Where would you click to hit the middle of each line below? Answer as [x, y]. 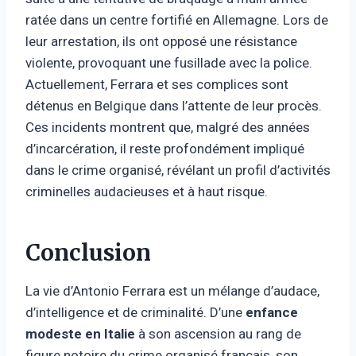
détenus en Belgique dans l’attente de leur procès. [174, 105]
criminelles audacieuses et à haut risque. [147, 191]
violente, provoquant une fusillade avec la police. [169, 62]
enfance [272, 312]
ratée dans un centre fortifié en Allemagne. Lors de [177, 19]
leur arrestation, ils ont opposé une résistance [161, 41]
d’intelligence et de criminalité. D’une [135, 312]
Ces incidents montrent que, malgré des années [168, 127]
